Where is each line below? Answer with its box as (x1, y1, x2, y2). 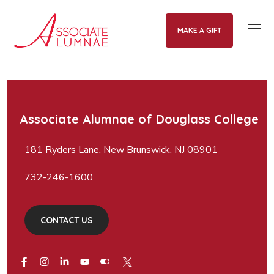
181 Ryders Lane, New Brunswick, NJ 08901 (24, 143, 218, 157)
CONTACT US (40, 215, 94, 226)
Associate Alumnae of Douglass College (20, 111, 259, 127)
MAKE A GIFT (177, 26, 221, 35)
